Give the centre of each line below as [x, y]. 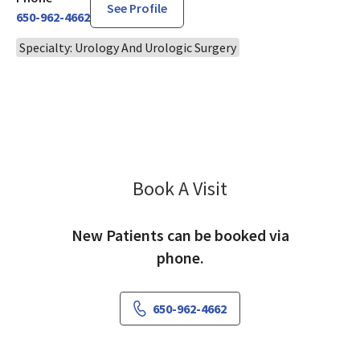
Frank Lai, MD [270, 186]
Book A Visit [180, 188]
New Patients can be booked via [180, 235]
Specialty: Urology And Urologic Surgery [128, 47]
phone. [180, 257]
